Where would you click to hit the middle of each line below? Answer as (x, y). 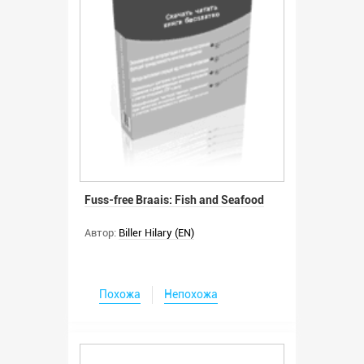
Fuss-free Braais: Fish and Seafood (174, 199)
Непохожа (191, 294)
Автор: (100, 232)
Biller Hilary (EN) (156, 232)
